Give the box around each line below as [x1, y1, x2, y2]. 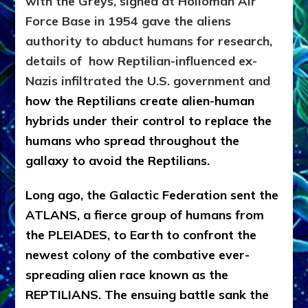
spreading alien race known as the [25, 266, 229, 283]
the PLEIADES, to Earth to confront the [25, 226, 257, 243]
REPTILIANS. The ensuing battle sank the [25, 286, 269, 302]
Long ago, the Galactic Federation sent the [25, 186, 279, 203]
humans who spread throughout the [25, 132, 240, 148]
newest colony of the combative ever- [25, 246, 250, 263]
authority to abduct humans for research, [25, 32, 273, 49]
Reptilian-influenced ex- [118, 52, 258, 69]
